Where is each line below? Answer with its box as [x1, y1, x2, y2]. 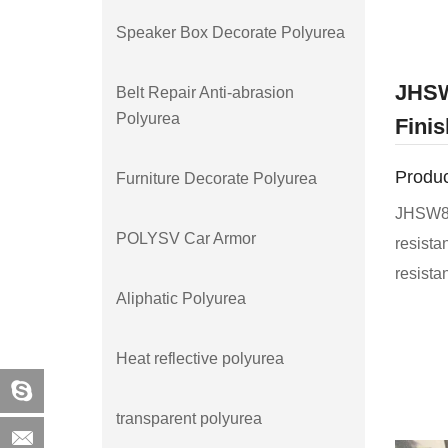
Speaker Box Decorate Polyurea [116, 23, 345, 41]
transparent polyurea [116, 409, 262, 427]
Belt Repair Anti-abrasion [116, 83, 294, 101]
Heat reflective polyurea [116, 349, 284, 367]
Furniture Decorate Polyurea [116, 169, 317, 187]
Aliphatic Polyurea [116, 289, 246, 307]
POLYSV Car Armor [116, 229, 256, 247]
